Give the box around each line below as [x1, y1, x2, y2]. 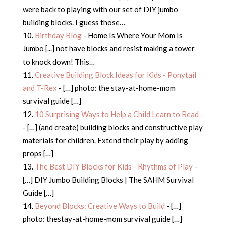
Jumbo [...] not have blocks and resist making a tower [22, 44, 195, 53]
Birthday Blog [34, 31, 82, 40]
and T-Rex [22, 83, 57, 93]
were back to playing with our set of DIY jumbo [22, 5, 178, 14]
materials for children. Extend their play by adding [22, 136, 188, 145]
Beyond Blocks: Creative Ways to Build [34, 201, 165, 211]
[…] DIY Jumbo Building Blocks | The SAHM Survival [22, 175, 194, 185]
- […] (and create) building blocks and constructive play [22, 123, 203, 132]
